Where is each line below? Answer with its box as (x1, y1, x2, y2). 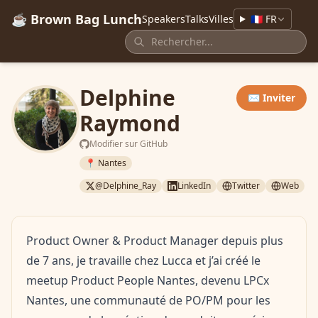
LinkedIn (177, 180, 211, 192)
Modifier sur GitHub (89, 138, 168, 150)
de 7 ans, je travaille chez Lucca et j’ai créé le (26, 253, 261, 268)
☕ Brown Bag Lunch (11, 11, 142, 28)
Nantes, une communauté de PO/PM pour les (26, 292, 270, 308)
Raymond (79, 109, 180, 138)
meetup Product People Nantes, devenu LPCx (26, 273, 269, 288)
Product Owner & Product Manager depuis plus (26, 233, 283, 248)
